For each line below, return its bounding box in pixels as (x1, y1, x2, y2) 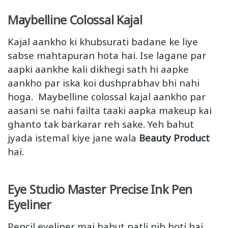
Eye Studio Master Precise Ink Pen (8, 181, 193, 197)
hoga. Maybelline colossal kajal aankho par (8, 90, 206, 103)
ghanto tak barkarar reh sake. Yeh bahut (8, 118, 194, 131)
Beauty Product (139, 131, 210, 145)
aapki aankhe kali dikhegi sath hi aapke (8, 63, 189, 76)
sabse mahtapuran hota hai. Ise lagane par (8, 49, 206, 62)
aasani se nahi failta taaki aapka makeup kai (8, 104, 212, 117)
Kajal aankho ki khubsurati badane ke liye (8, 35, 198, 48)
